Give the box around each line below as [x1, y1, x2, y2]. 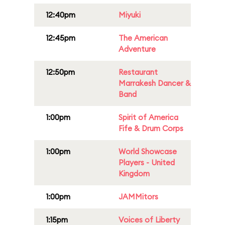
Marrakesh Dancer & [119, 78, 191, 88]
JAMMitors [119, 192, 158, 201]
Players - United [119, 158, 175, 167]
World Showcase [119, 147, 177, 156]
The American [119, 33, 168, 43]
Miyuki [119, 10, 141, 20]
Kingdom [119, 169, 150, 178]
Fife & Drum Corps [119, 124, 183, 133]
